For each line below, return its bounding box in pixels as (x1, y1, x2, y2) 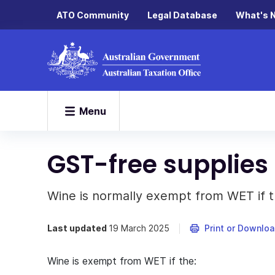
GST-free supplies (47, 147, 268, 182)
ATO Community (56, 9, 129, 20)
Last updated (47, 223, 109, 233)
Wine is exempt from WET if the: (47, 255, 196, 267)
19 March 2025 (109, 223, 169, 233)
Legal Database (147, 9, 217, 20)
